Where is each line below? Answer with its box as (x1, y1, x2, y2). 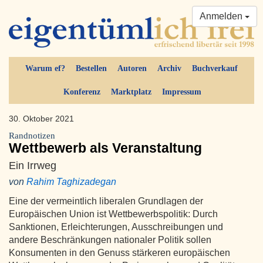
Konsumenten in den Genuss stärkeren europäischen (9, 248, 230, 258)
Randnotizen (9, 131, 55, 141)
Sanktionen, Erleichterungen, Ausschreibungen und (9, 222, 223, 232)
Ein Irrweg (9, 159, 56, 172)
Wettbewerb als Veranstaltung (9, 140, 202, 156)
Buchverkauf (192, 64, 238, 73)
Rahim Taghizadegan (26, 177, 116, 187)
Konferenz (63, 87, 100, 97)
